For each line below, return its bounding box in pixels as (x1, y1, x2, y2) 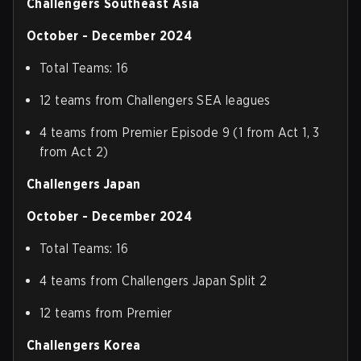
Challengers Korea (27, 338, 141, 353)
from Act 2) (39, 144, 109, 160)
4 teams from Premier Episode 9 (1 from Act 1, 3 (39, 125, 320, 140)
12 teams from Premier (39, 305, 172, 321)
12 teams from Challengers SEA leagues (39, 93, 271, 108)
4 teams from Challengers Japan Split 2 (39, 273, 268, 288)
